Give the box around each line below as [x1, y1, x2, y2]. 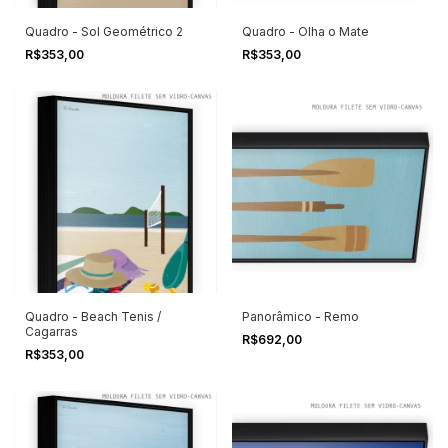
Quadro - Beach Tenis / [25, 308, 161, 324]
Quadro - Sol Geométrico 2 [25, 24, 183, 40]
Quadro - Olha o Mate [241, 24, 369, 40]
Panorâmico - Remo [241, 308, 359, 324]
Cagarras [25, 323, 78, 339]
